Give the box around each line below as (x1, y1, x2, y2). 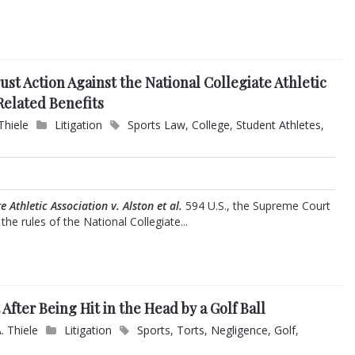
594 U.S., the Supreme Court (182, 198, 331, 214)
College (192, 117, 231, 133)
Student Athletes (236, 117, 322, 133)
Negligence (211, 323, 269, 338)
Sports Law (128, 117, 186, 133)
